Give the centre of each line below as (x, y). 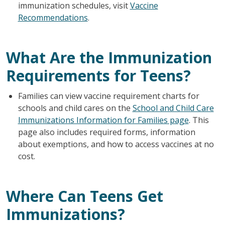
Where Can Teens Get (84, 196)
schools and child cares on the (75, 108)
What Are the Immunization (109, 57)
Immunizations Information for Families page (103, 120)
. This (199, 120)
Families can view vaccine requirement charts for (108, 96)
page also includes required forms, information (106, 132)
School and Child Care (173, 108)
